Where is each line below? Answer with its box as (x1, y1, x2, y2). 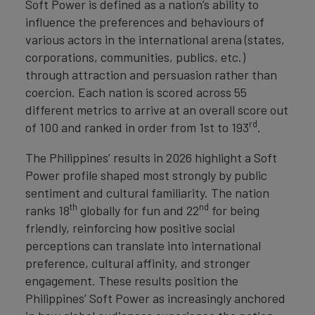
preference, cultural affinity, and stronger (25, 255, 250, 271)
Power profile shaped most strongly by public (25, 167, 267, 183)
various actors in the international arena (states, (25, 32, 285, 47)
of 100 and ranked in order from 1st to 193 (25, 120, 249, 135)
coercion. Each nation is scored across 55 (25, 84, 247, 100)
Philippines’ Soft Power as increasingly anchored (25, 290, 285, 306)
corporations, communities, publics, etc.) (25, 49, 245, 65)
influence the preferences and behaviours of (25, 14, 264, 30)
